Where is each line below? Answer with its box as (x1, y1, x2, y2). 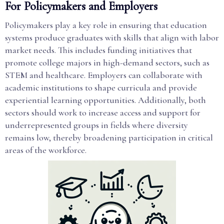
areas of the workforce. (5, 144, 86, 155)
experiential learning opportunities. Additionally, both (5, 94, 206, 105)
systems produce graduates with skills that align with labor (5, 32, 219, 43)
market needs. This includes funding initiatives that (5, 44, 192, 55)
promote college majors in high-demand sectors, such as (5, 57, 209, 68)
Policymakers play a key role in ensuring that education (5, 19, 207, 30)
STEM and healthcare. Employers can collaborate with (5, 69, 202, 80)
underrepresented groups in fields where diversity (5, 119, 188, 130)
